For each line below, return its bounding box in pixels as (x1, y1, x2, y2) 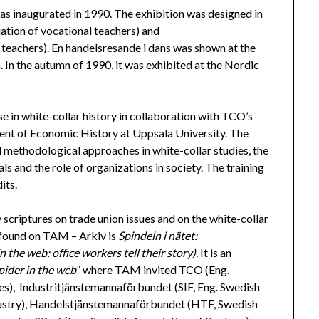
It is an (198, 245, 232, 259)
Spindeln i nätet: (118, 228, 198, 242)
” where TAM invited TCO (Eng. (76, 262, 230, 276)
